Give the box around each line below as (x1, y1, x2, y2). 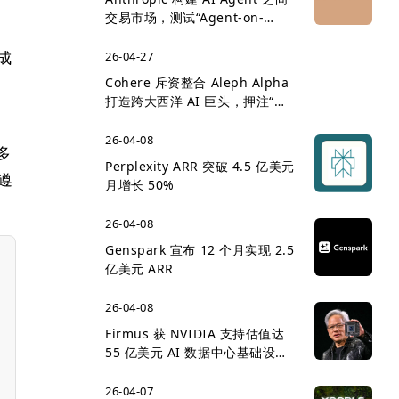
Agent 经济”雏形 (105, 28, 204, 45)
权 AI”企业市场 (105, 111, 192, 128)
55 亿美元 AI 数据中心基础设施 (105, 344, 289, 361)
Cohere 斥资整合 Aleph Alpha (105, 74, 289, 91)
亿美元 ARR (105, 260, 174, 277)
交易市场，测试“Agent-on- (105, 9, 265, 26)
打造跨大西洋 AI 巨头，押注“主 (105, 93, 288, 110)
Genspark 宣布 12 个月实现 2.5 (105, 241, 295, 258)
